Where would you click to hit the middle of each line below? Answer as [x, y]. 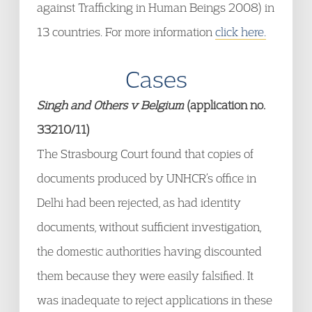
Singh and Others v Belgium [110, 105]
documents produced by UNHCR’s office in [147, 178]
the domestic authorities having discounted [149, 251]
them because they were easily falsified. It [145, 275]
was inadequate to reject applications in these [155, 300]
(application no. [225, 105]
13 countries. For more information [126, 32]
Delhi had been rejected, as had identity [139, 202]
